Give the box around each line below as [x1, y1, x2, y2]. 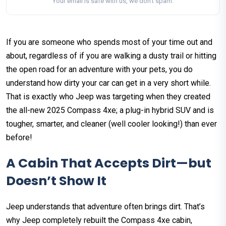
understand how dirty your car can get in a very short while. [6, 78, 211, 88]
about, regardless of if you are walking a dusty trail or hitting [6, 51, 216, 61]
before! [6, 133, 32, 143]
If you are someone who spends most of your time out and [6, 37, 212, 47]
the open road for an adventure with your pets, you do [6, 65, 193, 75]
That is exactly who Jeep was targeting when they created [6, 92, 210, 102]
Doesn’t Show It [6, 172, 106, 190]
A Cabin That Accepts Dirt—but [6, 154, 211, 173]
